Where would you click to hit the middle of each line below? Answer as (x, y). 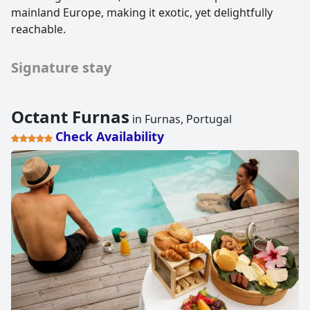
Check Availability (110, 137)
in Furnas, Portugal (181, 119)
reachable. (38, 29)
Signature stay (61, 68)
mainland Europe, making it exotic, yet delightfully (142, 13)
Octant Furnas (70, 117)
